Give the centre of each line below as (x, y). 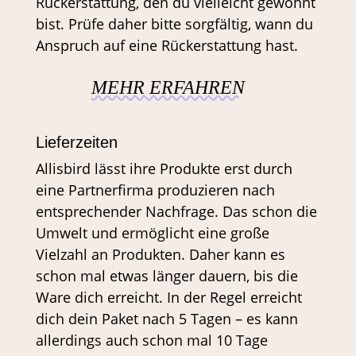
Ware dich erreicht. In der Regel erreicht (168, 297)
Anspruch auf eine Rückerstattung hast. (166, 45)
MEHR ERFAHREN (168, 87)
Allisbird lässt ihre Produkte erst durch (164, 168)
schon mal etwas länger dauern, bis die (166, 276)
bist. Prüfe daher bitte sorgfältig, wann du (174, 24)
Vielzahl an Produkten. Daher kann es (160, 254)
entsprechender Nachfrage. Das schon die (176, 211)
